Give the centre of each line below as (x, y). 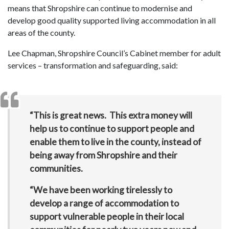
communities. (56, 168)
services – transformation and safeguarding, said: (93, 65)
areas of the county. (41, 33)
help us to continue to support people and (112, 128)
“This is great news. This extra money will (111, 115)
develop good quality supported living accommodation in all (112, 20)
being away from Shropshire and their (103, 155)
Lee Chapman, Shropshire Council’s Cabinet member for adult (114, 53)
